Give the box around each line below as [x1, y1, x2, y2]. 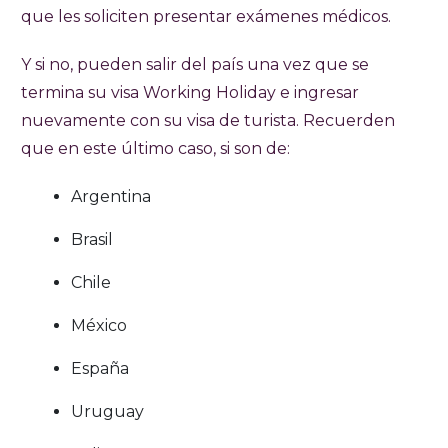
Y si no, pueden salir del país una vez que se [21, 55, 369, 75]
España [71, 359, 129, 379]
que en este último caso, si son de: [21, 139, 290, 159]
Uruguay [71, 402, 144, 422]
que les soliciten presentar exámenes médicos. [21, 7, 391, 27]
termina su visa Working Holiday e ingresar [21, 83, 359, 103]
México [71, 316, 127, 336]
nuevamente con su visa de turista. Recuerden [21, 111, 395, 131]
